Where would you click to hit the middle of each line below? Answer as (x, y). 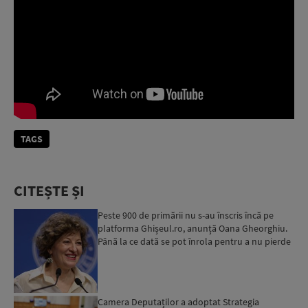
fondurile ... (121, 254)
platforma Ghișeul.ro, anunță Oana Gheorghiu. (193, 228)
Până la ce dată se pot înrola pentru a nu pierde (195, 241)
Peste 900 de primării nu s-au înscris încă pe (186, 215)
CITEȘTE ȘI (49, 190)
